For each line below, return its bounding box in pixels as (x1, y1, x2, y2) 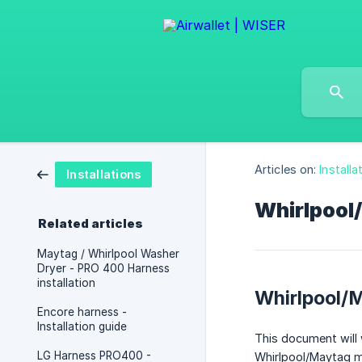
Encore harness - (37, 305, 127, 318)
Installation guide (37, 320, 127, 333)
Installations (66, 167, 141, 181)
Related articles (38, 217, 143, 231)
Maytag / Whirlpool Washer (37, 247, 179, 260)
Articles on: (255, 162, 317, 177)
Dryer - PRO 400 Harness (37, 262, 170, 275)
